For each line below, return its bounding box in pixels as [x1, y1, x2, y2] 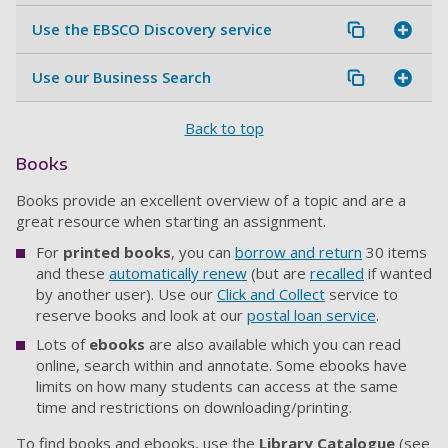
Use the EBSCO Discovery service [32, 19, 272, 40]
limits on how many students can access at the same [36, 376, 398, 397]
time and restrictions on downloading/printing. [36, 397, 356, 418]
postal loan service [247, 305, 376, 326]
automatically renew [109, 263, 247, 284]
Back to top [184, 118, 264, 139]
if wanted [364, 263, 432, 284]
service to [325, 284, 398, 305]
